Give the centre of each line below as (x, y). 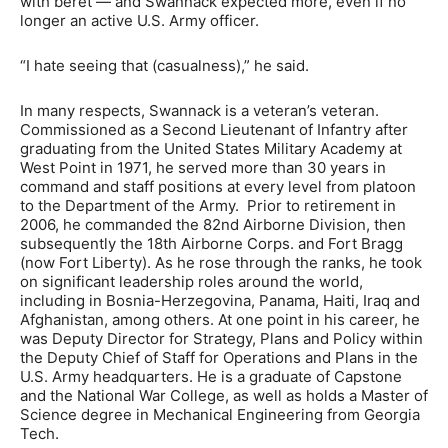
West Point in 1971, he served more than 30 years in (203, 168)
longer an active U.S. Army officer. (139, 21)
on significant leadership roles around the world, (191, 282)
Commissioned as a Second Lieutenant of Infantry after (214, 130)
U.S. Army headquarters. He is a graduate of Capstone (211, 377)
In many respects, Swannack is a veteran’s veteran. (199, 111)
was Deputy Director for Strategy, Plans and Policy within (221, 339)
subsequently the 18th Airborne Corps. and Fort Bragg (211, 244)
